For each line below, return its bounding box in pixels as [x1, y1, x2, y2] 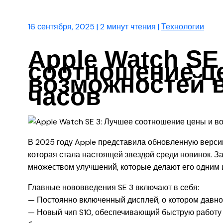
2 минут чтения [100, 21, 156, 32]
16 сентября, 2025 [28, 21, 97, 32]
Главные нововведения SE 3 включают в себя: [28, 182, 199, 193]
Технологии [161, 21, 204, 32]
